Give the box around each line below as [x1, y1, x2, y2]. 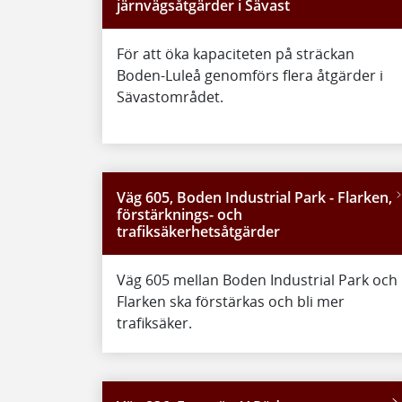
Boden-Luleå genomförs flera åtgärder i [117, 65, 383, 85]
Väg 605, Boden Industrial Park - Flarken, [117, 187, 392, 207]
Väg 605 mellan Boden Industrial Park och [117, 269, 398, 290]
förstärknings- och [117, 204, 242, 224]
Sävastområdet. [117, 86, 223, 107]
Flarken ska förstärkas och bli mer [117, 291, 345, 311]
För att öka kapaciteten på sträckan [117, 43, 354, 64]
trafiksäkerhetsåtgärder [117, 221, 280, 241]
